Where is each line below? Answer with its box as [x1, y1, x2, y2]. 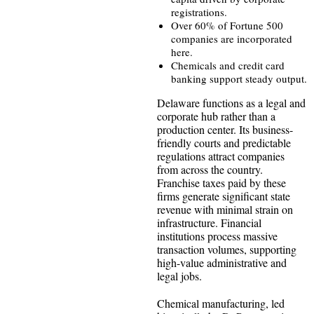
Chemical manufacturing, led [157, 295, 285, 310]
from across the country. [157, 161, 263, 177]
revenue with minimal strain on [157, 201, 293, 217]
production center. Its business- [157, 121, 293, 137]
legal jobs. [157, 268, 202, 283]
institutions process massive [157, 228, 278, 243]
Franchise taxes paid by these [157, 175, 286, 190]
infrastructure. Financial [157, 214, 261, 230]
